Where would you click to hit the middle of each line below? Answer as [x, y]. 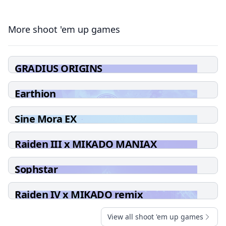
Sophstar [36, 169]
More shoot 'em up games [64, 29]
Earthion [35, 94]
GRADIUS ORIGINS [59, 68]
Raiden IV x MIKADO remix [79, 194]
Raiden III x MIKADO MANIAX [86, 144]
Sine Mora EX [45, 119]
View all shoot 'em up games [155, 217]
